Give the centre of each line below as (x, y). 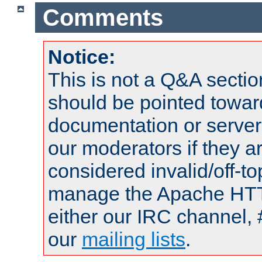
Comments (103, 17)
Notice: (82, 57)
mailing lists (134, 239)
